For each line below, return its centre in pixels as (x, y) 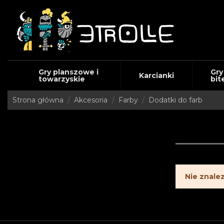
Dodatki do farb (176, 100)
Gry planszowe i (68, 72)
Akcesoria (91, 100)
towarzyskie (61, 79)
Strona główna (38, 100)
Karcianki (156, 75)
